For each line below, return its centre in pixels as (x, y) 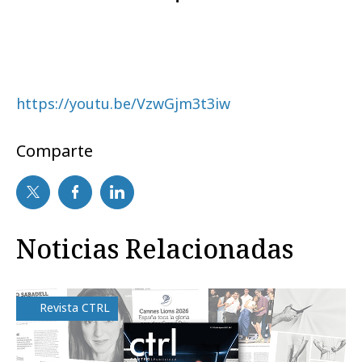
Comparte (55, 150)
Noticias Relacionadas (155, 248)
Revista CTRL (75, 307)
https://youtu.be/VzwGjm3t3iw (123, 103)
